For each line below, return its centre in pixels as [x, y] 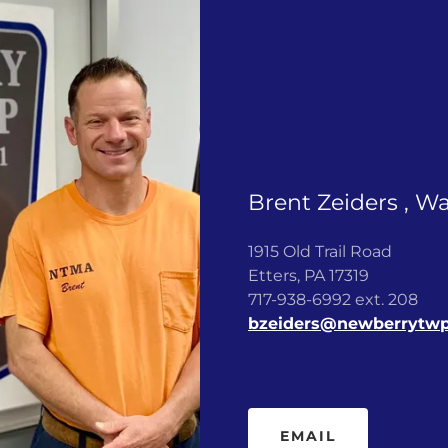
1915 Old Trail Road [320, 252]
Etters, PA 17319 [310, 276]
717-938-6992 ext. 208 [333, 300]
